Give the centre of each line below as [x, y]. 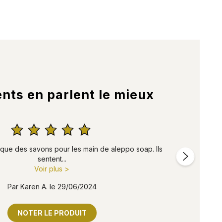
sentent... [52, 159]
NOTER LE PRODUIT [52, 213]
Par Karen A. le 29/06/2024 [52, 186]
